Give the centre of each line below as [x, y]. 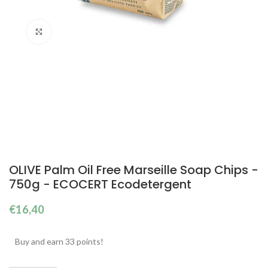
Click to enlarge [81, 32]
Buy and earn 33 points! [59, 242]
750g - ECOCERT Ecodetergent [100, 185]
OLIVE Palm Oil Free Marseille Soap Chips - [134, 170]
